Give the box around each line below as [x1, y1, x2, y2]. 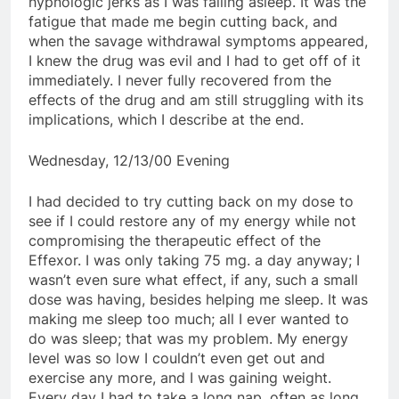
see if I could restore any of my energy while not [28, 211, 356, 230]
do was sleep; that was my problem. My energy [28, 329, 348, 347]
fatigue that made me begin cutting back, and [28, 12, 338, 30]
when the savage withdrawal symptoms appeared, [28, 31, 368, 50]
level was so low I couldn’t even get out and [28, 348, 325, 367]
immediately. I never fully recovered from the [28, 70, 331, 89]
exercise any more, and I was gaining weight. [28, 368, 331, 387]
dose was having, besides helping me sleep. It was [28, 289, 368, 308]
